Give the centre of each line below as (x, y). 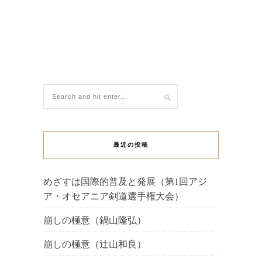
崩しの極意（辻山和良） (95, 244)
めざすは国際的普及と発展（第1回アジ (125, 181)
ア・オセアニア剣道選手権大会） (113, 196)
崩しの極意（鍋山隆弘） (95, 220)
